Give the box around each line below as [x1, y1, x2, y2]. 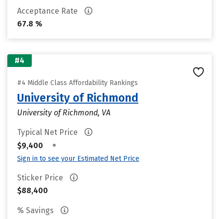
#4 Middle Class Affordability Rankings [17, 79, 138, 87]
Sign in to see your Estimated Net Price [17, 154, 139, 163]
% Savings [17, 206, 56, 215]
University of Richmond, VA [17, 108, 110, 117]
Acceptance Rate [17, 6, 80, 16]
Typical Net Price [17, 128, 80, 137]
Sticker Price [17, 173, 65, 182]
